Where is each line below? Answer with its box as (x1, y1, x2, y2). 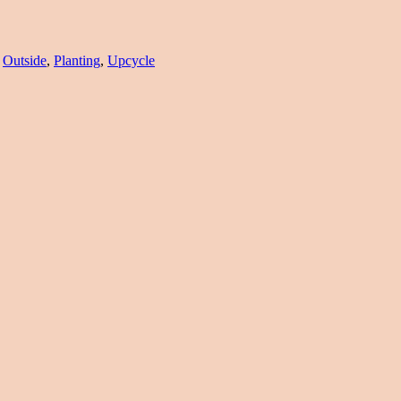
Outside (3, 52, 47, 68)
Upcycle (107, 52, 155, 68)
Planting (54, 52, 100, 68)
